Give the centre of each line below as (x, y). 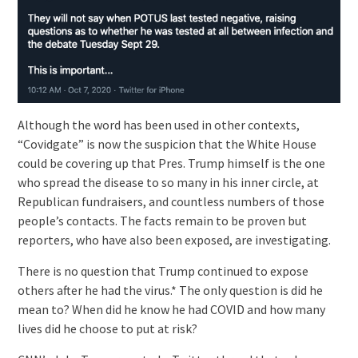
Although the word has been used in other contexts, (158, 125)
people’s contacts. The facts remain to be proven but (162, 221)
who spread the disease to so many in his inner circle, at (168, 183)
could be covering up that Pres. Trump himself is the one (171, 163)
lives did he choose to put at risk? (107, 329)
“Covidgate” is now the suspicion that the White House (167, 144)
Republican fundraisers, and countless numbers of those (171, 202)
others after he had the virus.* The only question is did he (170, 290)
